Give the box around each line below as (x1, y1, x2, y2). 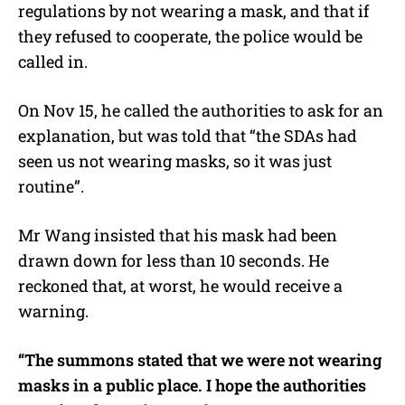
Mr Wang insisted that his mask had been (18, 223, 337, 246)
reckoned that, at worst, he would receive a (18, 274, 343, 297)
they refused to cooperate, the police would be (18, 24, 363, 47)
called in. (18, 50, 88, 72)
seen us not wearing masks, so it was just (18, 149, 332, 172)
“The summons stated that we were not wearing (18, 348, 381, 371)
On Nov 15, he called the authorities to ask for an (18, 99, 383, 121)
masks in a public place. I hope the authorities (18, 373, 366, 396)
